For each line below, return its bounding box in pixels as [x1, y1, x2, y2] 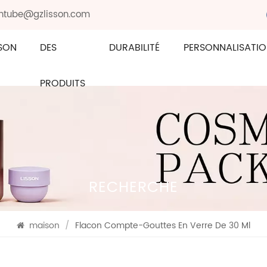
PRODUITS [40, 76, 86, 91]
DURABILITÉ [109, 40, 160, 55]
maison [27, 219, 62, 232]
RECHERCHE [88, 175, 178, 200]
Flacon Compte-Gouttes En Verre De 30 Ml [75, 219, 250, 232]
